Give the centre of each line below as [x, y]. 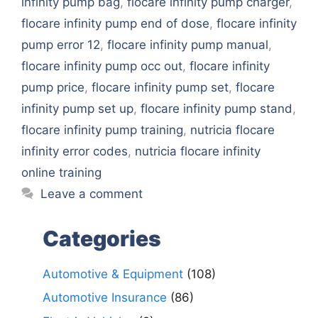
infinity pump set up [77, 108]
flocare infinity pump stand [216, 108]
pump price [53, 87]
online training [61, 172]
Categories [102, 238]
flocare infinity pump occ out [102, 66]
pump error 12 [61, 44]
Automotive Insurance [105, 297]
